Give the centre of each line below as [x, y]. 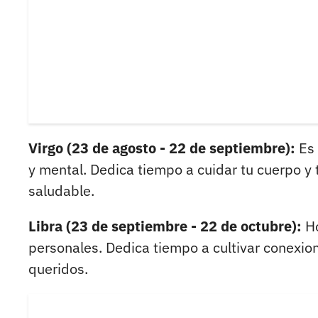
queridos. [58, 269]
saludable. [61, 191]
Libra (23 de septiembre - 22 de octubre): [167, 226]
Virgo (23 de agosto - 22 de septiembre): [164, 148]
